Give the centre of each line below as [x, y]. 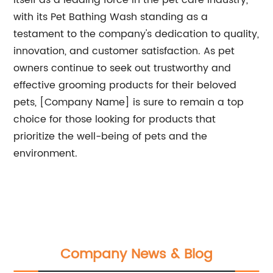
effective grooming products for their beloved [125, 85]
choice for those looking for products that [115, 119]
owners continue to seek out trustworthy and [122, 68]
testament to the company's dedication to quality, [136, 34]
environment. [46, 154]
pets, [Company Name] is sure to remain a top [129, 102]
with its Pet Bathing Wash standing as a [111, 17]
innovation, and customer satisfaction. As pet [124, 51]
